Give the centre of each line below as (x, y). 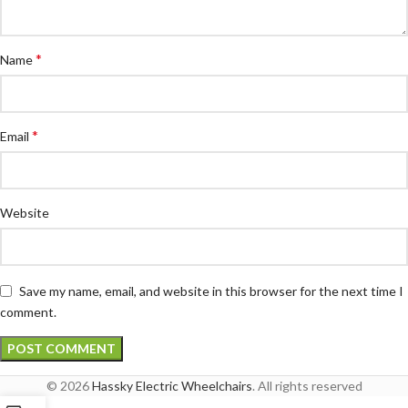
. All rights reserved (307, 386)
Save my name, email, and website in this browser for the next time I (211, 291)
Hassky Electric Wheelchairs (172, 386)
